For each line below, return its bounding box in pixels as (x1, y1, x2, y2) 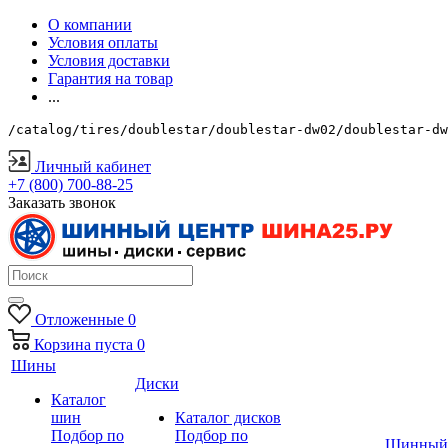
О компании (48, 16, 132, 33)
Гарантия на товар (48, 70, 173, 87)
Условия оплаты (48, 34, 158, 51)
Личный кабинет (35, 158, 151, 175)
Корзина (34, 336, 91, 353)
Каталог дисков (175, 409, 281, 426)
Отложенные (34, 311, 124, 328)
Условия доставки (48, 52, 170, 69)
